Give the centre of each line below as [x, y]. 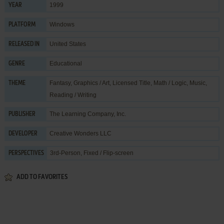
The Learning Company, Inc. [87, 114]
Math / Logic [170, 83]
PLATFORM [22, 25]
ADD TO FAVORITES [42, 177]
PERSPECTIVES [26, 153]
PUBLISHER [22, 114]
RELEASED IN [24, 44]
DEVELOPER [23, 134]
